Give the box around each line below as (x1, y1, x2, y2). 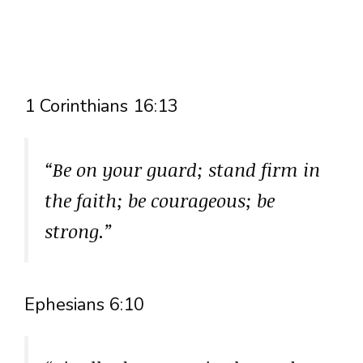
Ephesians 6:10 (24, 293, 144, 318)
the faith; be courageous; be (45, 186, 275, 213)
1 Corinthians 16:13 (24, 93, 178, 118)
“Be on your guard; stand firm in (45, 156, 320, 182)
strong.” (45, 217, 113, 244)
